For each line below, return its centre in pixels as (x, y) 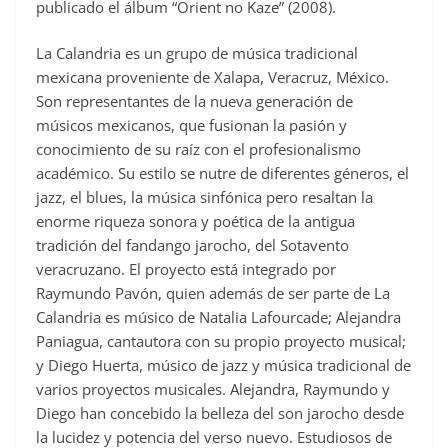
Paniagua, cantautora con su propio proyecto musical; (221, 341)
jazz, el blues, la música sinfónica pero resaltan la (204, 197)
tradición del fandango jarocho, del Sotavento (192, 245)
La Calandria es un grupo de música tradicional (197, 53)
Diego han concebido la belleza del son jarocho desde (220, 413)
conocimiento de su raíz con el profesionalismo (198, 149)
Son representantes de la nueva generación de (194, 101)
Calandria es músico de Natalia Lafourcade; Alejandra (218, 317)
